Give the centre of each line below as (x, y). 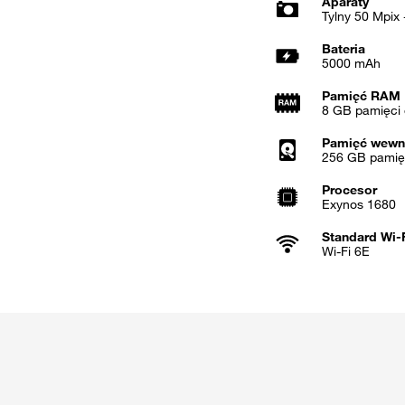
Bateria (344, 49)
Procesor (349, 190)
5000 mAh (351, 64)
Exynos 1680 (359, 205)
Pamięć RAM (361, 96)
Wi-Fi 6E (346, 252)
